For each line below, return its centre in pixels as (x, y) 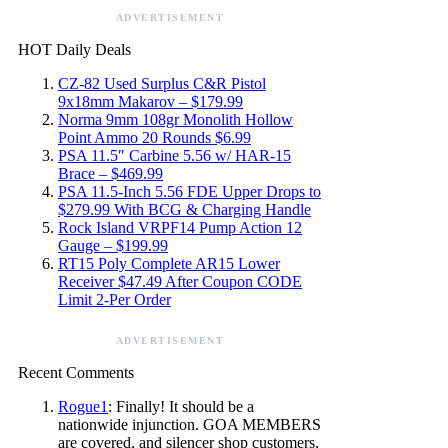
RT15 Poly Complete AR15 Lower (169, 263)
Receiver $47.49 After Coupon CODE (180, 281)
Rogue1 (83, 406)
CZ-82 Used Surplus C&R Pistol (162, 83)
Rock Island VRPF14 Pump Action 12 (180, 227)
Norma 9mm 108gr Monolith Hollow (175, 119)
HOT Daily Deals (74, 49)
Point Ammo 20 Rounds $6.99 (154, 137)
